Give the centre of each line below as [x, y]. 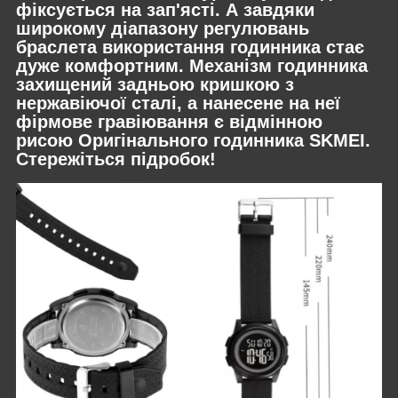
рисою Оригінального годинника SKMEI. [193, 140]
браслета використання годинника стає [190, 47]
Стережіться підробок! [116, 159]
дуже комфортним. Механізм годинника [192, 65]
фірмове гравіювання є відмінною [169, 121]
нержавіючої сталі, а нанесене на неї [178, 103]
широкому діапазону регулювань [163, 28]
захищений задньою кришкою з [155, 84]
